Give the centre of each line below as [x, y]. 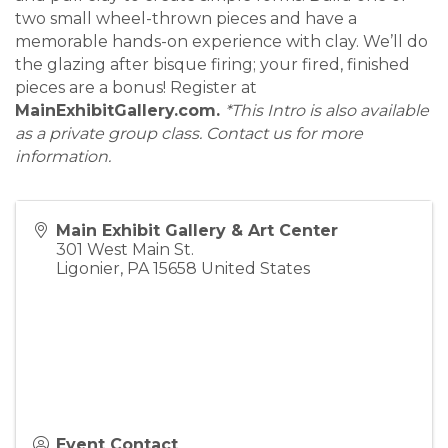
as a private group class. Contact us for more [189, 134]
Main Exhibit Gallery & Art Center [197, 231]
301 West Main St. [125, 250]
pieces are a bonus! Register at [136, 88]
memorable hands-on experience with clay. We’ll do [221, 42]
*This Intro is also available [327, 111]
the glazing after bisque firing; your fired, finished [212, 65]
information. [63, 157]
